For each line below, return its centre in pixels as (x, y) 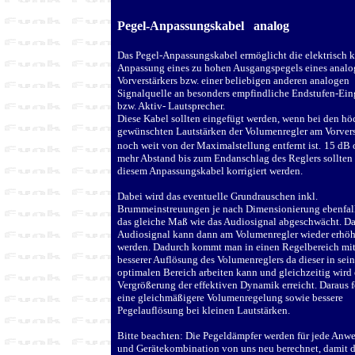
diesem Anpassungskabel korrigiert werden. (210, 170)
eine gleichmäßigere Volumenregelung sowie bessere (230, 297)
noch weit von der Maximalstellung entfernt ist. (219, 145)
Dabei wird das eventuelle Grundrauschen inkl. (218, 196)
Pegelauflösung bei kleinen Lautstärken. (204, 310)
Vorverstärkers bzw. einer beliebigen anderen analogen (233, 80)
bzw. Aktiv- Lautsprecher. (172, 105)
